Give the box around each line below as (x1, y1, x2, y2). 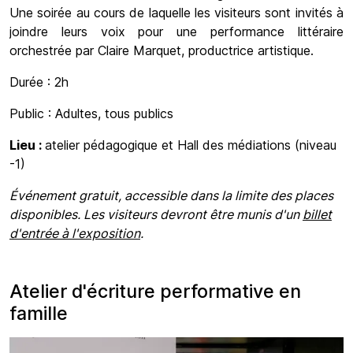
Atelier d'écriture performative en (9, 279, 301, 303)
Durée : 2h (9, 73, 69, 90)
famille (9, 301, 68, 325)
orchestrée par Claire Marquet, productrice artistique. (9, 42, 314, 58)
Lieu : (9, 136, 45, 153)
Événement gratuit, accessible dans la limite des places (9, 187, 333, 203)
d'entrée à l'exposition (9, 225, 140, 241)
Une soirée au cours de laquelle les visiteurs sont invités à (9, 4, 344, 20)
